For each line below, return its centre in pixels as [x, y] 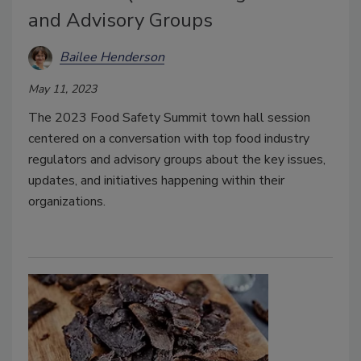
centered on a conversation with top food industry [169, 138]
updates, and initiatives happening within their [156, 180]
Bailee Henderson [112, 58]
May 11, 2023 [62, 89]
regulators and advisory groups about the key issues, [177, 159]
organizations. [68, 201]
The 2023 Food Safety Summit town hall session [169, 117]
